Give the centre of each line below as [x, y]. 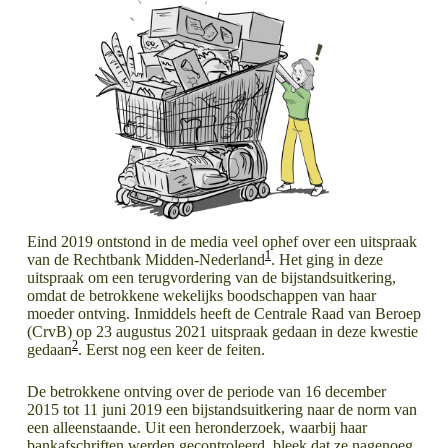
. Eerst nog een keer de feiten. [171, 349]
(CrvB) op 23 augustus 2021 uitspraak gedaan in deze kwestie [222, 331]
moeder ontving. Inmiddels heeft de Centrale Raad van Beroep [223, 313]
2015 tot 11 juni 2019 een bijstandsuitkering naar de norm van [221, 409]
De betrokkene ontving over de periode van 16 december [206, 391]
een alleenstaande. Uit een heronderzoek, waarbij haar [196, 427]
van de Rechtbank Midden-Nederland [145, 259]
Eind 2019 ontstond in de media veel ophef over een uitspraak [221, 241]
